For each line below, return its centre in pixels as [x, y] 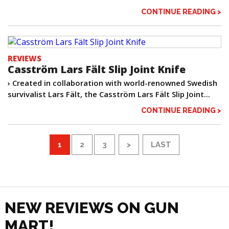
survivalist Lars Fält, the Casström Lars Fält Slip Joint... [109, 94]
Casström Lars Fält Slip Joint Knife [97, 70]
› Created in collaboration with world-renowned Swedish [112, 83]
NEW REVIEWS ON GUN [91, 208]
